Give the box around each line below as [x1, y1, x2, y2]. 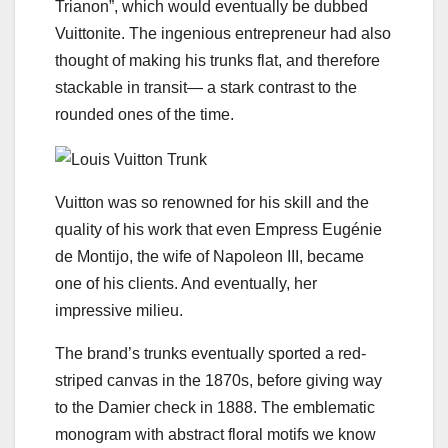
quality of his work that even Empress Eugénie [55, 220, 382, 238]
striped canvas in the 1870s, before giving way [55, 371, 382, 389]
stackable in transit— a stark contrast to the [55, 79, 357, 97]
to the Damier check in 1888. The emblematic [55, 398, 375, 416]
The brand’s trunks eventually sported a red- [55, 344, 366, 362]
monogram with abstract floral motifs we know [55, 425, 376, 443]
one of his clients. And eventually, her [55, 274, 317, 292]
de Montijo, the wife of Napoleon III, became [55, 247, 364, 265]
